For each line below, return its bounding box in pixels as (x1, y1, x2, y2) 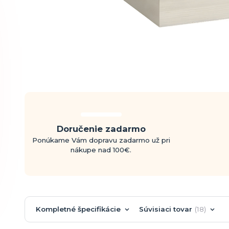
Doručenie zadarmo (56, 124, 146, 134)
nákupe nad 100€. (71, 146, 132, 154)
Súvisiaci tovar (139, 204, 192, 213)
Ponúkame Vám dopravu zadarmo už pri (32, 136, 170, 145)
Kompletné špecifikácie (35, 204, 121, 213)
